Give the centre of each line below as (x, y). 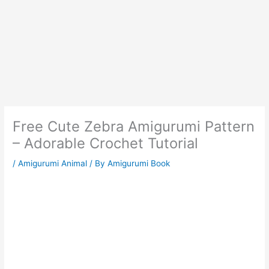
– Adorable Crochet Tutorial (106, 144)
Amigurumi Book (139, 164)
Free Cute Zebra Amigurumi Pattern (134, 127)
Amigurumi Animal (53, 164)
